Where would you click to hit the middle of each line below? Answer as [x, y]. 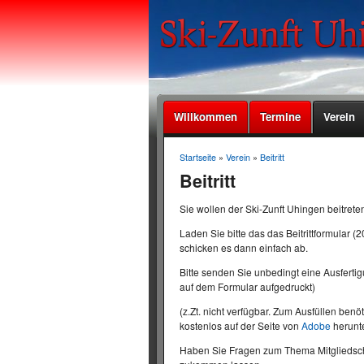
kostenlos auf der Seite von [240, 326]
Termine [281, 117]
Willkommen [205, 117]
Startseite [197, 157]
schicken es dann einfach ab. [243, 248]
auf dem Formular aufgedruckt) [247, 287]
